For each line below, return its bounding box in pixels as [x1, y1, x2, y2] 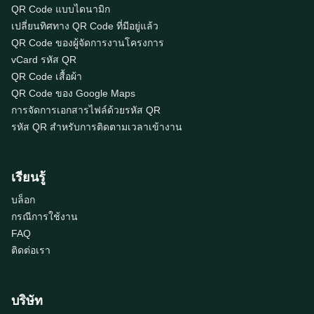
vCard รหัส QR [11, 54, 76, 65]
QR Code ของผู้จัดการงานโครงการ [11, 37, 164, 48]
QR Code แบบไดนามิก [11, 4, 110, 15]
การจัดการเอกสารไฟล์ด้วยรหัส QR [11, 104, 161, 116]
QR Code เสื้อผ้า [11, 71, 82, 82]
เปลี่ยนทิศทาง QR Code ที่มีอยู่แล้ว [11, 20, 158, 32]
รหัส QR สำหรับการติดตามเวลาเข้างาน [11, 121, 182, 132]
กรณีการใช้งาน [11, 211, 78, 222]
